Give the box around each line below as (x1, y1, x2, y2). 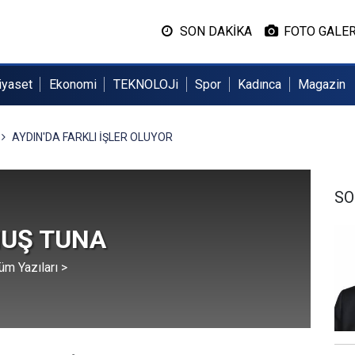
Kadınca (238, 77, 282, 92)
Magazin (298, 77, 346, 92)
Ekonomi (48, 77, 97, 92)
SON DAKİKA (179, 24, 252, 39)
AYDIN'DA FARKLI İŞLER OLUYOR (11, 131, 173, 143)
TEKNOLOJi (113, 77, 178, 92)
